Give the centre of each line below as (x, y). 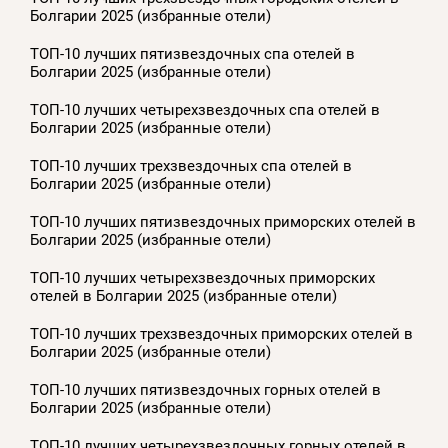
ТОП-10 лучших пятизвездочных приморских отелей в (223, 222)
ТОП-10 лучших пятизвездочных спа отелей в (192, 54)
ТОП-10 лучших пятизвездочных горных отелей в (205, 390)
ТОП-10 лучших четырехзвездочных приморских (202, 278)
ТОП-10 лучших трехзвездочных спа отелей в (191, 166)
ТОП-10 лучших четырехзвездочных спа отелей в (205, 110)
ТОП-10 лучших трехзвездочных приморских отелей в (221, 334)
